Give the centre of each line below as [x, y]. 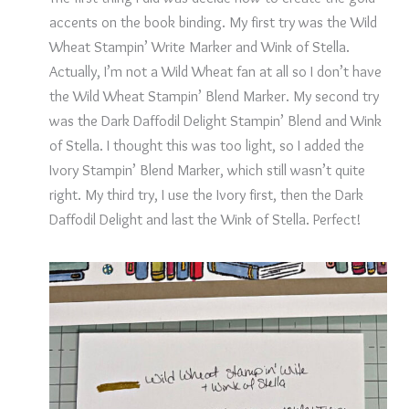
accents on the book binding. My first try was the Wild [213, 21]
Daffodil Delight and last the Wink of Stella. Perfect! [204, 219]
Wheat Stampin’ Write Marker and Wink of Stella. [199, 46]
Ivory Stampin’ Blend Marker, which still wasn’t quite [207, 169]
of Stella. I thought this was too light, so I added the [206, 145]
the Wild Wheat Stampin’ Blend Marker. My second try [214, 95]
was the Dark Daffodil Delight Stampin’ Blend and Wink [215, 120]
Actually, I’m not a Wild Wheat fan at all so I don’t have [215, 71]
